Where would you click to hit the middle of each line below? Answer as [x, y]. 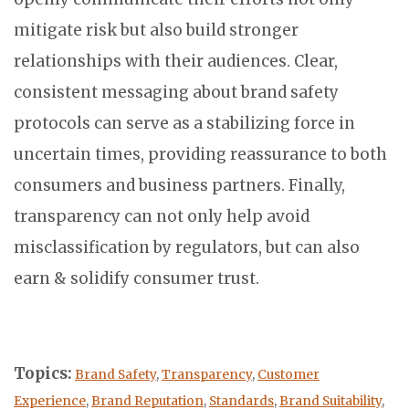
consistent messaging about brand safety [176, 93]
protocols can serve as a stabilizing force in [184, 124]
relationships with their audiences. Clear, [176, 62]
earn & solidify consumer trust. [138, 279]
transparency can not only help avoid [162, 217]
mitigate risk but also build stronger [156, 31]
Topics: [43, 374]
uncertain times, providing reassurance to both [200, 155]
